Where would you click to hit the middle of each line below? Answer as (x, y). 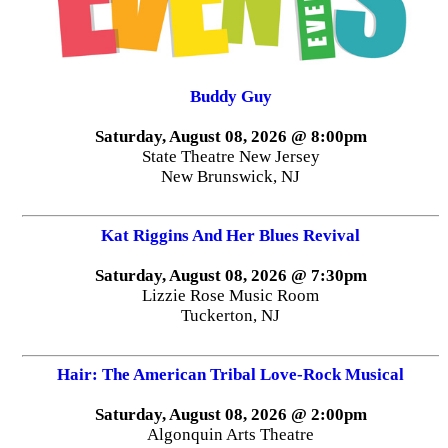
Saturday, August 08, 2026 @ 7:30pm (230, 276)
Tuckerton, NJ (231, 316)
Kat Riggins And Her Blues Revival (231, 236)
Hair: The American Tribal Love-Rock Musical (231, 375)
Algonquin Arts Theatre (231, 435)
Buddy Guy (230, 96)
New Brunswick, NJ (231, 176)
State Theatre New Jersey (230, 156)
